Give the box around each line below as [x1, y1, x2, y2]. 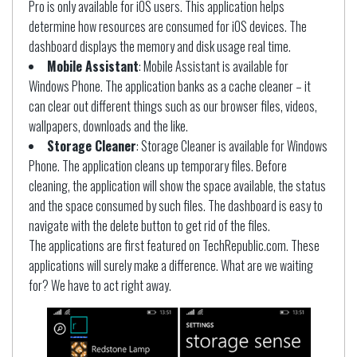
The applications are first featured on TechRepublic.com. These [29, 236, 320, 256]
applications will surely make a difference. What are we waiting [29, 256, 313, 276]
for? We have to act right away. [29, 276, 171, 296]
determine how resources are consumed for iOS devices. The [29, 17, 307, 37]
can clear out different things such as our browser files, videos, [29, 96, 317, 116]
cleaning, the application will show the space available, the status [29, 176, 326, 196]
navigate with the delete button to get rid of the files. [29, 216, 270, 236]
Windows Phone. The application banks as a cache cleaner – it [29, 76, 311, 96]
